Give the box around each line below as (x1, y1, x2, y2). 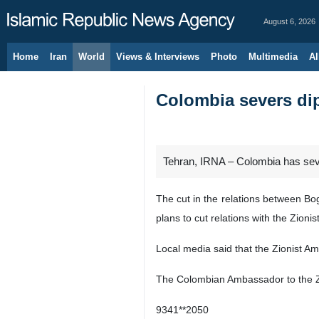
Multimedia (249, 51, 298, 62)
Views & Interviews (116, 51, 199, 62)
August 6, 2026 (263, 17, 315, 26)
